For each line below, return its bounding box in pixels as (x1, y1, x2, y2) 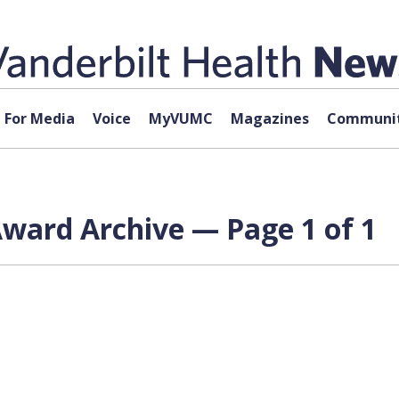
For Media (4, 109, 75, 128)
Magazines (230, 109, 309, 128)
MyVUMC (148, 109, 213, 128)
